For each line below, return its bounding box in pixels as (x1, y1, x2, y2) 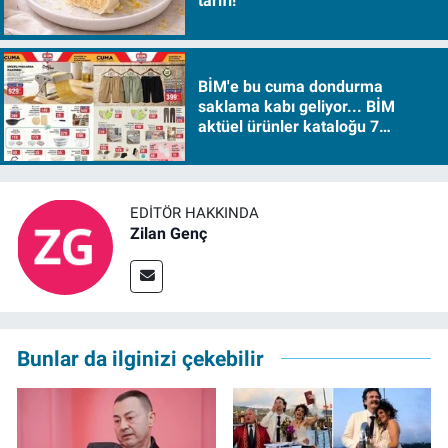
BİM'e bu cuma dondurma (197, 76, 383, 96)
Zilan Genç (130, 223, 207, 243)
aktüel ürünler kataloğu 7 (197, 116, 379, 136)
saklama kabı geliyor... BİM (197, 96, 395, 116)
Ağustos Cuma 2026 (197, 136, 343, 156)
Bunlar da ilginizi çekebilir (17, 346, 264, 372)
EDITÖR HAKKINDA (130, 203, 259, 222)
